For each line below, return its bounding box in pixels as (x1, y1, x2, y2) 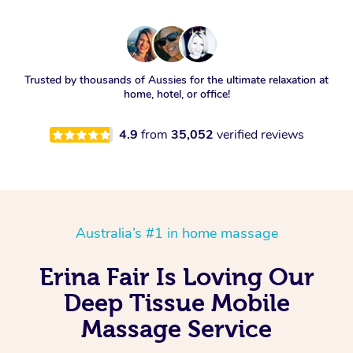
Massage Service (81, 315, 272, 343)
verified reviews (216, 126, 304, 144)
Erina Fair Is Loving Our (39, 263, 314, 291)
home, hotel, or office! (123, 87, 230, 102)
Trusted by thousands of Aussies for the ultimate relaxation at (24, 72, 329, 88)
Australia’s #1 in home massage (75, 224, 278, 243)
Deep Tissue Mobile (63, 289, 290, 317)
